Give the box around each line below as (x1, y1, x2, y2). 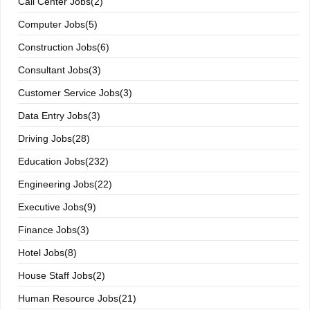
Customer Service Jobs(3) (18, 87, 132, 98)
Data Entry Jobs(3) (18, 110, 100, 121)
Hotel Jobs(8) (18, 247, 77, 258)
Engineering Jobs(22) (18, 179, 112, 190)
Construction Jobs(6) (18, 42, 109, 53)
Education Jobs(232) (18, 156, 109, 167)
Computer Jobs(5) (18, 19, 98, 30)
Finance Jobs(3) (18, 224, 89, 235)
